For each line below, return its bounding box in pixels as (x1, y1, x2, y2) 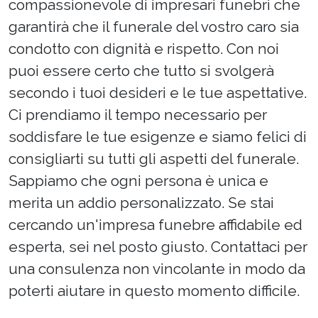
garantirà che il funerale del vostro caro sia (9, 18, 299, 36)
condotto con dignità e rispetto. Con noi (9, 40, 279, 58)
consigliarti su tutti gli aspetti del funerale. (9, 150, 299, 168)
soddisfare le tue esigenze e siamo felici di (9, 128, 307, 146)
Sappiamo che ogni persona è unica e (9, 172, 268, 190)
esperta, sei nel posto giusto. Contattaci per (9, 238, 307, 256)
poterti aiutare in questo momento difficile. (9, 282, 300, 300)
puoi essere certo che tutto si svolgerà (9, 62, 274, 80)
